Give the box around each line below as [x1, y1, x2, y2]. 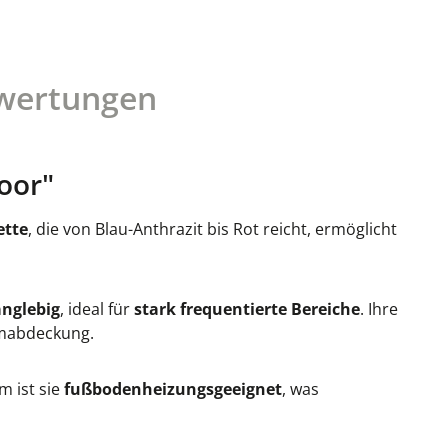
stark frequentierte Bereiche [134, 298, 360, 320]
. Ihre [360, 298, 398, 320]
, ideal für [60, 298, 134, 320]
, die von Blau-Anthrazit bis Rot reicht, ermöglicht [28, 218, 397, 240]
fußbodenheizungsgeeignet [64, 378, 282, 400]
